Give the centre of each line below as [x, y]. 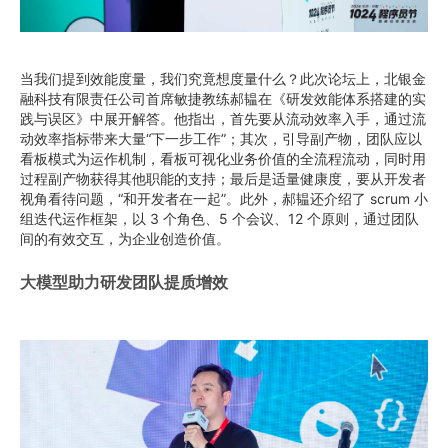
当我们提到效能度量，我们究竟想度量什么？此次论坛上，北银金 [223, 78]
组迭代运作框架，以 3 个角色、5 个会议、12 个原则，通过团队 [219, 218]
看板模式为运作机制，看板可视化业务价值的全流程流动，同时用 [223, 158]
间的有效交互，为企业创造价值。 [125, 238]
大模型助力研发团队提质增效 [124, 281]
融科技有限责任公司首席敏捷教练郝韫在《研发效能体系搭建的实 [223, 98]
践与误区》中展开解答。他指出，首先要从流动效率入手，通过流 [223, 118]
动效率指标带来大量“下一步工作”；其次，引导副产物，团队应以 [221, 138]
